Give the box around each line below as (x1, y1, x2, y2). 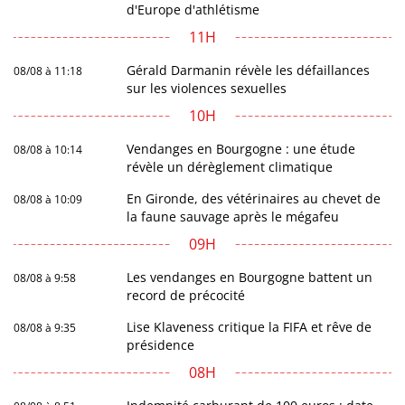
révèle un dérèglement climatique (127, 158, 334, 176)
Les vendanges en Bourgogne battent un (127, 268, 373, 287)
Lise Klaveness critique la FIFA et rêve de (127, 318, 372, 336)
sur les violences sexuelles (127, 80, 287, 98)
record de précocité (127, 287, 246, 305)
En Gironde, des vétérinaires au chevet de (127, 190, 381, 208)
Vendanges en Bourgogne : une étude (127, 140, 356, 158)
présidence (127, 336, 195, 354)
